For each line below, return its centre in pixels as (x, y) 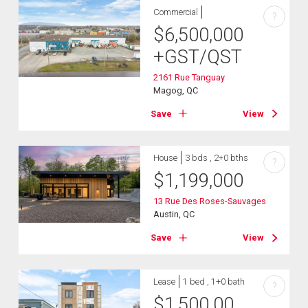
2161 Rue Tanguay (189, 77)
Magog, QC (176, 90)
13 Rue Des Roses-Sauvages (210, 201)
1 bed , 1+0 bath (214, 282)
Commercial (176, 12)
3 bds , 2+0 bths (217, 158)
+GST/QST (198, 57)
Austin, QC (174, 214)
